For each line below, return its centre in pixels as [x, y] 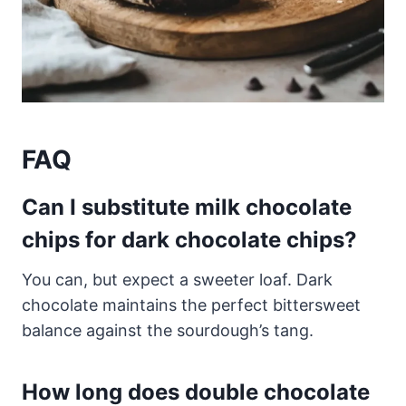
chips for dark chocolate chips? [189, 240]
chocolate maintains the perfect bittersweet [191, 305]
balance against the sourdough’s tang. [168, 331]
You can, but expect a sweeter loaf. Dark [177, 280]
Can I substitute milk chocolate [187, 208]
